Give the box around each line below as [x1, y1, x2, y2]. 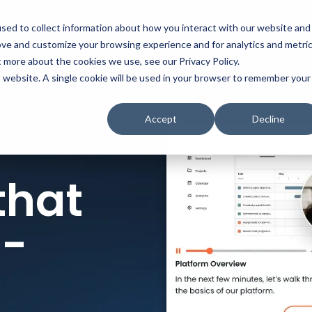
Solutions [14, 20, 55, 34]
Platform [79, 20, 118, 34]
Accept [145, 113, 177, 125]
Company [216, 20, 262, 34]
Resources [143, 20, 192, 34]
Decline [251, 113, 285, 125]
